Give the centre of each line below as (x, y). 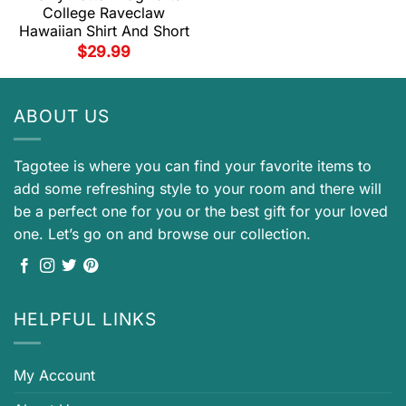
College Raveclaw (104, 13)
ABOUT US (62, 116)
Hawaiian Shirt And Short (104, 31)
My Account (54, 375)
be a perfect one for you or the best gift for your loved (201, 212)
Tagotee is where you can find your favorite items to (193, 166)
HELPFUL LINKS (85, 319)
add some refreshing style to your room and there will (198, 189)
